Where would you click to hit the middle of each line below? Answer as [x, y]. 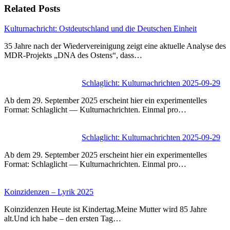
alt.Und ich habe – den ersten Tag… [63, 218]
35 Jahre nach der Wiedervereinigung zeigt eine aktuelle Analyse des [115, 46]
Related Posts [32, 9]
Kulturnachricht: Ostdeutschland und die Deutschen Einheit [100, 28]
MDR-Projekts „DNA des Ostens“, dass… [73, 55]
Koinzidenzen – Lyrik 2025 [49, 192]
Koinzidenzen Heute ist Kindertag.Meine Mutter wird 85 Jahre [106, 209]
